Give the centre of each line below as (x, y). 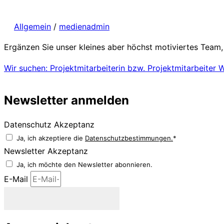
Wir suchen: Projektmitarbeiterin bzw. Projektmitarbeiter (110, 68)
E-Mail (17, 179)
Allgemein (32, 26)
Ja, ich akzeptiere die (51, 138)
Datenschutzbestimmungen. (129, 138)
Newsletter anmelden (66, 100)
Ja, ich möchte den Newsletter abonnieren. (84, 164)
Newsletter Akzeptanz (46, 151)
